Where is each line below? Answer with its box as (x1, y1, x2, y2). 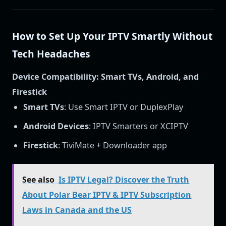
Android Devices (23, 120, 89, 132)
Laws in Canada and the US (22, 204, 132, 216)
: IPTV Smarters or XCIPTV (89, 120, 189, 132)
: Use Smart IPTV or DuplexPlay (64, 101, 184, 112)
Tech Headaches (12, 46, 90, 61)
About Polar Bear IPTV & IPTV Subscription (22, 189, 192, 201)
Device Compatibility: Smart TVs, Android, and (12, 71, 199, 82)
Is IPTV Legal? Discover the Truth (59, 174, 190, 186)
